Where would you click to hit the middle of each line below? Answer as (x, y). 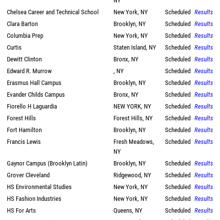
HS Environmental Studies (39, 187)
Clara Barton (22, 24)
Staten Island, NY (135, 47)
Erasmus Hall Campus (34, 83)
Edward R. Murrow (29, 71)
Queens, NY (128, 210)
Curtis (14, 47)
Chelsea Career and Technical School (53, 12)
